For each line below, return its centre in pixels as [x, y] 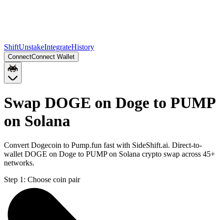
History [83, 47]
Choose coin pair [54, 179]
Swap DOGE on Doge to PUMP [110, 103]
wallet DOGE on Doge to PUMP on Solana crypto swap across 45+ [110, 154]
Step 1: [15, 179]
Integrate [58, 47]
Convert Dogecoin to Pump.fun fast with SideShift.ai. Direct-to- [103, 145]
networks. [19, 163]
